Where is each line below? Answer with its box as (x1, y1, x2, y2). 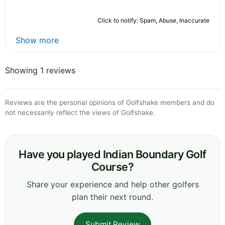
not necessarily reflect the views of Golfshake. (5, 108, 155, 117)
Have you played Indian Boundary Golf (19, 148, 206, 161)
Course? (91, 160, 134, 174)
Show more (16, 35, 59, 46)
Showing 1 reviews (5, 65, 75, 76)
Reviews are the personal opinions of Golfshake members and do (5, 98, 214, 107)
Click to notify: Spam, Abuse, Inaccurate (97, 17, 209, 25)
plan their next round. (72, 192, 153, 202)
